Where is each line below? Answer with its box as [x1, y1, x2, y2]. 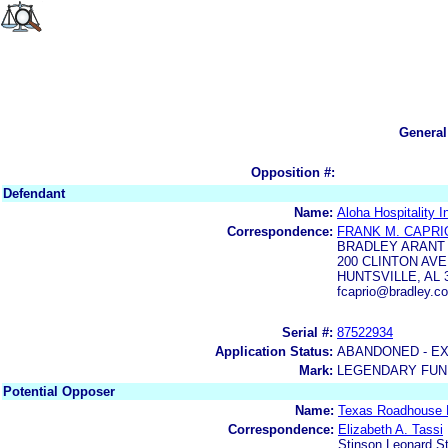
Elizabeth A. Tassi [338, 421, 443, 437]
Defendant [3, 185, 65, 201]
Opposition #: [251, 164, 335, 180]
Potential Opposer [3, 383, 115, 399]
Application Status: [215, 343, 333, 359]
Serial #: [282, 324, 333, 340]
